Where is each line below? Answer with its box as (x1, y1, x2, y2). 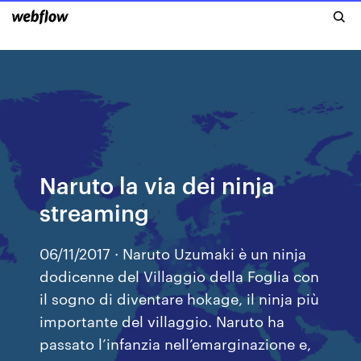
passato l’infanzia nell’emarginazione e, (39, 333, 312, 353)
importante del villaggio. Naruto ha (39, 310, 285, 330)
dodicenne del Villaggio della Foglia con (39, 265, 320, 285)
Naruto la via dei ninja (39, 169, 276, 199)
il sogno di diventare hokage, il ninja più (39, 288, 320, 308)
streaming (39, 197, 150, 226)
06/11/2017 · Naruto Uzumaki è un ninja (39, 243, 307, 263)
